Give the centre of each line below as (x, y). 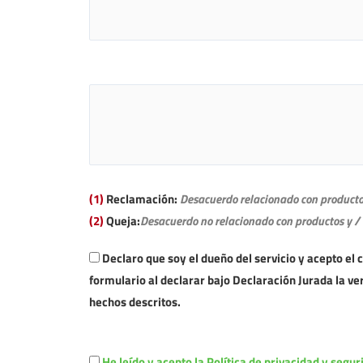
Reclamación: (141, 199)
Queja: (123, 220)
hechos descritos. (135, 302)
